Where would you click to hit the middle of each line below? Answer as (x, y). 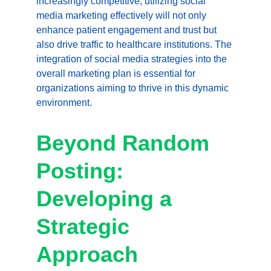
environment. (64, 103)
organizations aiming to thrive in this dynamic (134, 88)
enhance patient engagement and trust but (128, 30)
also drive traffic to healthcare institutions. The (135, 44)
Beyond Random (126, 143)
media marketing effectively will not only (122, 15)
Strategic (86, 227)
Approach (87, 254)
